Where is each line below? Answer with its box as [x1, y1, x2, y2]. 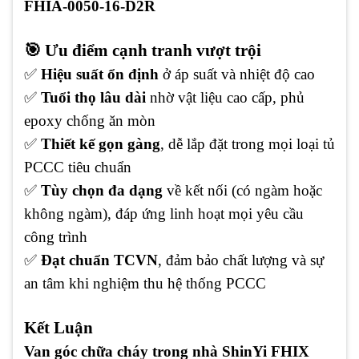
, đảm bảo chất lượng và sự [158, 251, 324, 268]
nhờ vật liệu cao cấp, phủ [146, 88, 305, 106]
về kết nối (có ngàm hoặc [163, 181, 322, 199]
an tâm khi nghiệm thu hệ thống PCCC [24, 274, 266, 292]
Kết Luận [24, 317, 93, 337]
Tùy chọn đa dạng [41, 181, 163, 199]
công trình [24, 228, 87, 245]
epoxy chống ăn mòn [24, 111, 155, 129]
